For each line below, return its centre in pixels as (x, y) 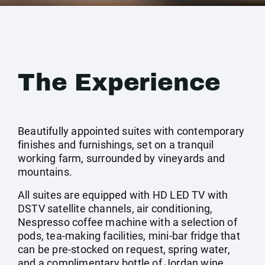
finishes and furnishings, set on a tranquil (116, 145)
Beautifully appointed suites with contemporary (131, 131)
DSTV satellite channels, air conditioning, (115, 209)
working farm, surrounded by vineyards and (122, 158)
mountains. (45, 172)
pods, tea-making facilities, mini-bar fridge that (129, 236)
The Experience (119, 83)
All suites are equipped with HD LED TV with (123, 195)
